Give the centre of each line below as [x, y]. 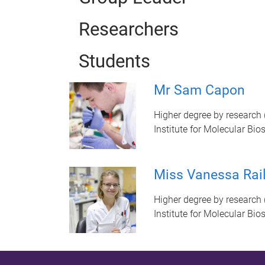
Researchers [124, 29]
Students [110, 61]
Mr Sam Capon [199, 90]
